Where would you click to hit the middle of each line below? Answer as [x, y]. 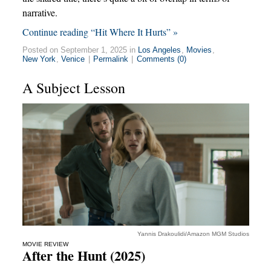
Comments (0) [161, 59]
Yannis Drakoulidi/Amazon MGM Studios [193, 234]
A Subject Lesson [73, 88]
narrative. [40, 13]
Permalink [110, 59]
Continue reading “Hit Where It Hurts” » [100, 32]
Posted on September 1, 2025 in [80, 50]
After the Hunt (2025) [83, 256]
